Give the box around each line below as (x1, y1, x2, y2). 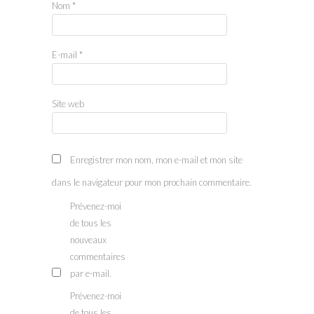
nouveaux (70, 233, 107, 245)
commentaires (70, 250, 125, 262)
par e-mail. (70, 267, 111, 279)
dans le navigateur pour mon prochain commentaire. (52, 176, 252, 188)
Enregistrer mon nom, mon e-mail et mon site (70, 153, 243, 165)
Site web (52, 97, 84, 109)
